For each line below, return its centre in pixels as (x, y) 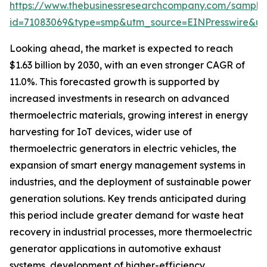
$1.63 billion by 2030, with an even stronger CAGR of (127, 65)
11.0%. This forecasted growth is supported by (114, 82)
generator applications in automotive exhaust (115, 249)
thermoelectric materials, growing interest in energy (129, 115)
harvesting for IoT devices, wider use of (101, 132)
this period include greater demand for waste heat (127, 215)
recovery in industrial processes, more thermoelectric (131, 232)
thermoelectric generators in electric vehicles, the (123, 149)
